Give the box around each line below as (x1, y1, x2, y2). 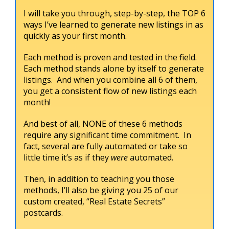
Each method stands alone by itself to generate (24, 62, 204, 74)
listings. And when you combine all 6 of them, (24, 74, 197, 85)
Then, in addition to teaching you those (24, 173, 174, 185)
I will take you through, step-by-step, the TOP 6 (24, 7, 205, 19)
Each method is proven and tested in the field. (24, 51, 199, 63)
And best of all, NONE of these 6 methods (24, 118, 182, 129)
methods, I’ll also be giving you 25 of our (24, 184, 178, 196)
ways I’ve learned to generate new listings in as (24, 18, 203, 30)
